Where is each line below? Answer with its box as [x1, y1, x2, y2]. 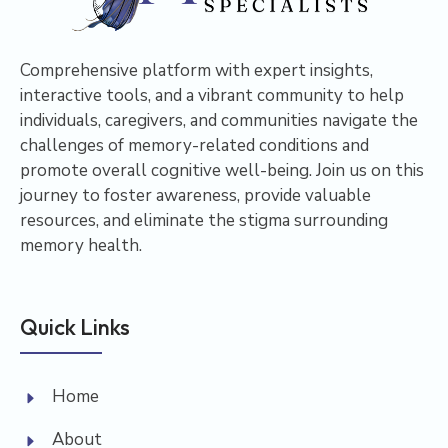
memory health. [20, 234, 142, 258]
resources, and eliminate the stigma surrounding [20, 209, 388, 233]
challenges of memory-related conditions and [20, 134, 369, 158]
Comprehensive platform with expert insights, [20, 59, 373, 83]
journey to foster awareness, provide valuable [20, 184, 371, 208]
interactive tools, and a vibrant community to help [20, 84, 404, 108]
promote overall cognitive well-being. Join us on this [20, 159, 424, 183]
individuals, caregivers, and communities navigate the [20, 109, 418, 133]
